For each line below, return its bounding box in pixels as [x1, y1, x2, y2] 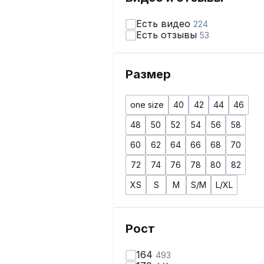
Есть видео [136, 18, 193, 29]
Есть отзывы [136, 29, 200, 41]
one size [130, 100, 164, 110]
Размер [126, 67, 171, 81]
